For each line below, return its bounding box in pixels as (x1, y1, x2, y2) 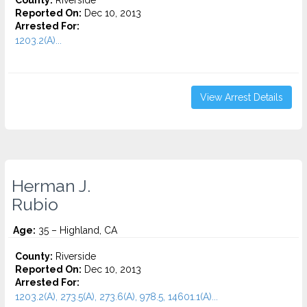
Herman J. (12, 175, 90, 196)
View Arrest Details (200, 92, 283, 103)
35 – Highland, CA (36, 225, 117, 236)
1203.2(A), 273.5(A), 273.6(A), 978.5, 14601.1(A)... (15, 291, 218, 302)
